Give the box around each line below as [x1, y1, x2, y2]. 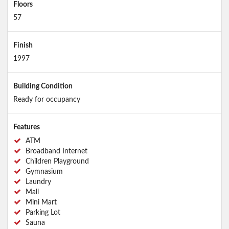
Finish [13, 41, 33, 49]
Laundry [23, 178, 51, 186]
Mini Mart [23, 198, 57, 206]
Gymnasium [23, 168, 63, 175]
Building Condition [13, 82, 73, 90]
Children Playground [23, 157, 89, 165]
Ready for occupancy [13, 96, 80, 103]
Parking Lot [23, 209, 60, 216]
